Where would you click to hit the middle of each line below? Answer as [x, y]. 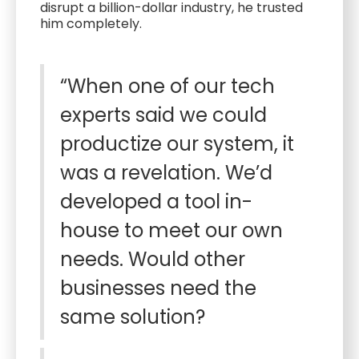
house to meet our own [171, 230]
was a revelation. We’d [166, 173]
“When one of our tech [167, 86]
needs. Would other [153, 259]
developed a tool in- [156, 202]
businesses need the [158, 288]
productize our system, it [177, 144]
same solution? [135, 317]
